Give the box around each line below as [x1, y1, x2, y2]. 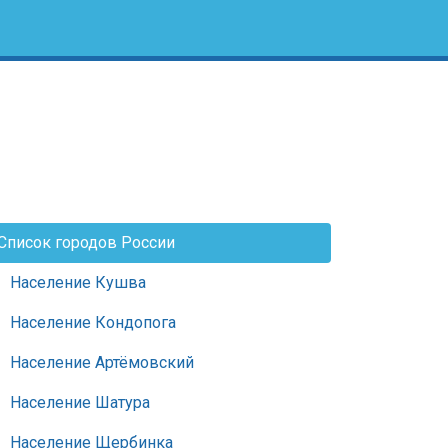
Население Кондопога [10, 313, 176, 332]
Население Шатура [10, 393, 150, 412]
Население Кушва [10, 273, 146, 292]
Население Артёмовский [10, 353, 194, 372]
